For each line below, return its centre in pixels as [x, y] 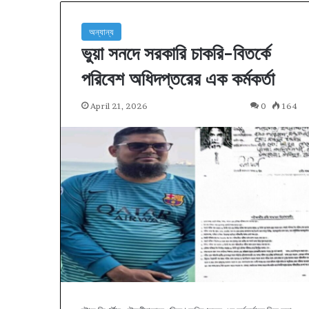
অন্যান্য [101, 32]
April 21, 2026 [119, 106]
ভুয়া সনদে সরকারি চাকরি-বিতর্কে [176, 53]
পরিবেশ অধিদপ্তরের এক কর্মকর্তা [178, 79]
